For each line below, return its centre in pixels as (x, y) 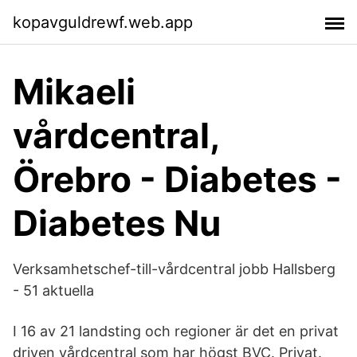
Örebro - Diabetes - (177, 179)
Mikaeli (74, 92)
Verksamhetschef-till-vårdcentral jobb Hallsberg (174, 269)
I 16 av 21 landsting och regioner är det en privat (176, 331)
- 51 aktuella (53, 290)
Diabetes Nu (117, 223)
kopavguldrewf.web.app (103, 22)
